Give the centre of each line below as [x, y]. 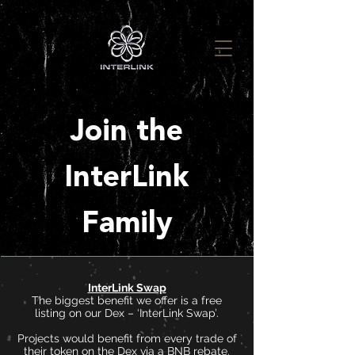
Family [127, 223]
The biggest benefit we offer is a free [127, 300]
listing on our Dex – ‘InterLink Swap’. [127, 313]
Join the [127, 132]
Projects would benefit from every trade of [127, 338]
